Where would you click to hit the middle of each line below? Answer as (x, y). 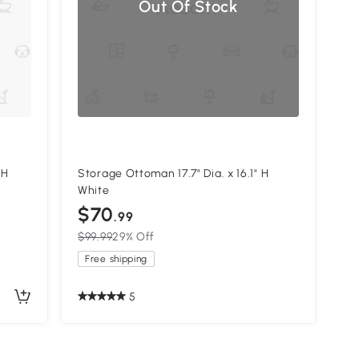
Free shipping (117, 258)
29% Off (134, 236)
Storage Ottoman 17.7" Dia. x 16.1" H (173, 173)
